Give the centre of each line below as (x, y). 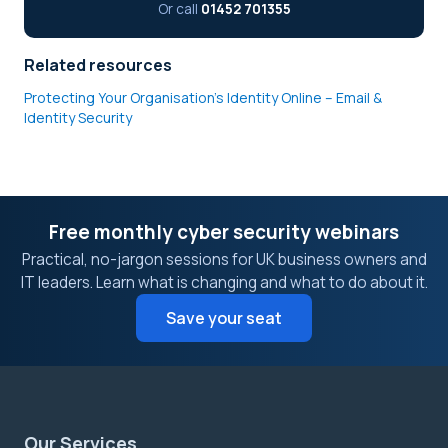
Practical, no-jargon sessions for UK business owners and (224, 260)
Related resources (98, 65)
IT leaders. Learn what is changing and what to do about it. (224, 283)
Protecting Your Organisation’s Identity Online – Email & (203, 98)
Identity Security (78, 118)
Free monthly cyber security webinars (224, 232)
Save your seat (224, 318)
